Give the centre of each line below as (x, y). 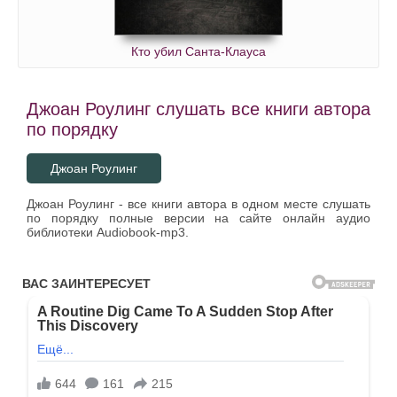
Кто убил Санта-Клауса (198, 52)
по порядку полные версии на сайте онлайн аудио (198, 218)
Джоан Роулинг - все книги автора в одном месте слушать (198, 204)
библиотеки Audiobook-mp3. (108, 233)
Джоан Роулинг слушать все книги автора (198, 109)
